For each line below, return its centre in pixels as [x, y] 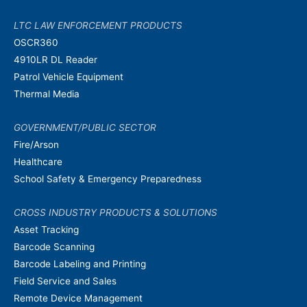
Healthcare [38, 162]
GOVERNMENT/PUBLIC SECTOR [85, 128]
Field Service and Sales [65, 281]
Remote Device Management [78, 298]
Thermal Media [47, 94]
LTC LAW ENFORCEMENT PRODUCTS [98, 26]
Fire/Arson [36, 145]
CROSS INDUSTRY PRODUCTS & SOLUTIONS [115, 212]
